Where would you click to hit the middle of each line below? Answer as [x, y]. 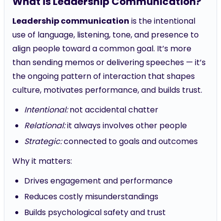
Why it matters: [42, 161]
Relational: [45, 126]
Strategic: [43, 141]
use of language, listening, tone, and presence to [106, 35]
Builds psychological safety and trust [95, 212]
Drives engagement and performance [98, 181]
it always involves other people [126, 126]
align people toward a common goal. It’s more [102, 49]
